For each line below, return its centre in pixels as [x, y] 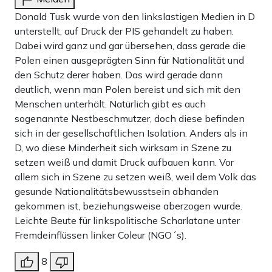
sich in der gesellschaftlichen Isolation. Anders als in [131, 133]
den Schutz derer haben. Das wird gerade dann [119, 75]
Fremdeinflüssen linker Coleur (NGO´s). [100, 235]
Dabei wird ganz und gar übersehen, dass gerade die [130, 46]
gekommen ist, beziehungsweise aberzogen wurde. [128, 206]
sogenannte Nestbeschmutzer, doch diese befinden [130, 119]
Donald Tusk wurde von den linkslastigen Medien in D [135, 17]
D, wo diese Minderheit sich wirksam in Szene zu [123, 148]
